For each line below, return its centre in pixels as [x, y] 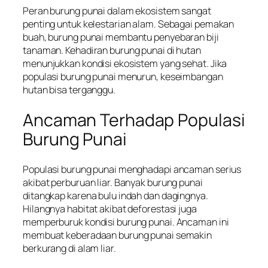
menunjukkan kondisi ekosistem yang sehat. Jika [125, 63]
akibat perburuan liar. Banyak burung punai [113, 183]
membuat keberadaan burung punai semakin [118, 235]
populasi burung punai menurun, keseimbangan [123, 76]
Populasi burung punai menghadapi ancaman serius [132, 170]
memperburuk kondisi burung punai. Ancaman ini [126, 222]
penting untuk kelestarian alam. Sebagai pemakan [129, 24]
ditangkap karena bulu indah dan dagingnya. [115, 196]
